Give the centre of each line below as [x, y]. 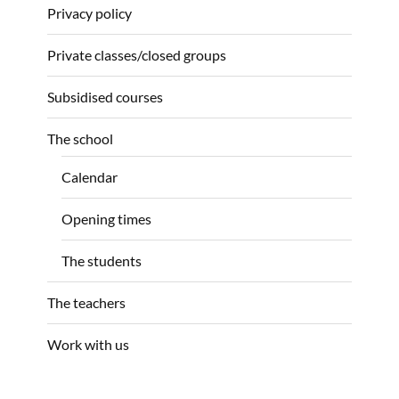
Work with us [88, 345]
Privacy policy [90, 12]
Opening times [107, 219]
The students [102, 261]
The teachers [86, 303]
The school [80, 138]
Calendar [90, 177]
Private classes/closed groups [137, 54]
